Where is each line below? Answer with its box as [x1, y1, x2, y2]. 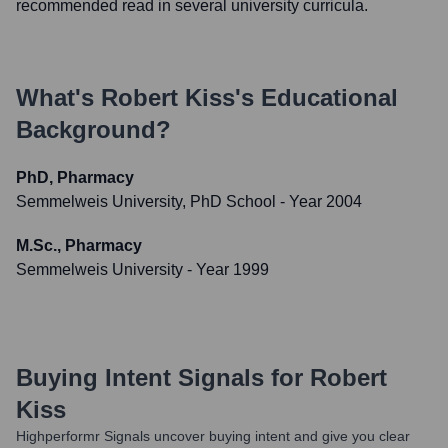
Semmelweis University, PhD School [16, 193, 276, 210]
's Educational [235, 84, 398, 111]
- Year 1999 [183, 261, 269, 278]
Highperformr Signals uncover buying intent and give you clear [16, 428, 410, 444]
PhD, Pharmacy [16, 169, 134, 186]
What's [16, 84, 101, 111]
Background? [16, 116, 171, 143]
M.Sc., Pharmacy [16, 237, 142, 254]
